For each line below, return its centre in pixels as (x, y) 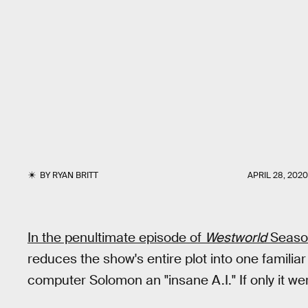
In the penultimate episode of (116, 238)
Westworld (236, 238)
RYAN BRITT (76, 175)
